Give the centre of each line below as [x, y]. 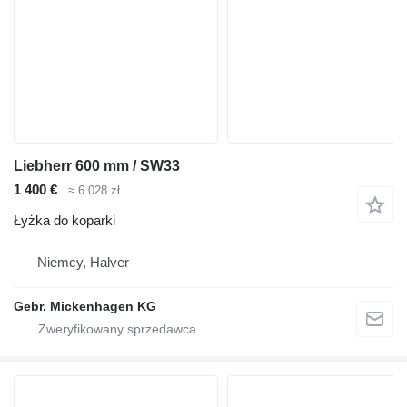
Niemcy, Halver [83, 263]
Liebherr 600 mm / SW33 [97, 165]
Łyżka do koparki [65, 221]
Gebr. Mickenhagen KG [85, 307]
